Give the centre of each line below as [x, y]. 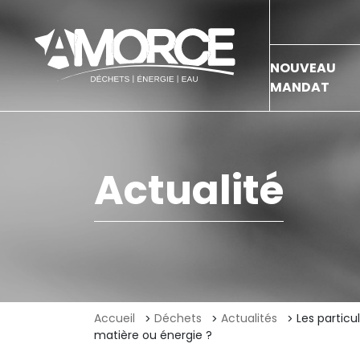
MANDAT [300, 87]
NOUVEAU [303, 68]
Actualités [249, 318]
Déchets [178, 318]
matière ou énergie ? [153, 335]
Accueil [115, 318]
